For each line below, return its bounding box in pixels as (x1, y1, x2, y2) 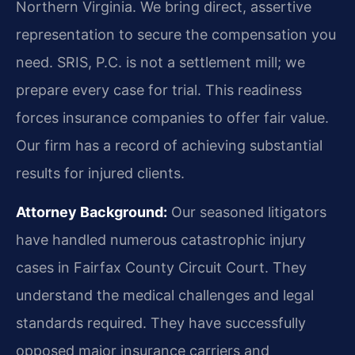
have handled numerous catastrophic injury (16, 231, 306, 248)
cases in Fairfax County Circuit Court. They (16, 258, 307, 276)
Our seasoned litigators (167, 203, 326, 220)
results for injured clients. (16, 164, 185, 181)
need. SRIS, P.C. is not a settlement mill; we (16, 53, 305, 71)
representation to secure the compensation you (16, 25, 336, 43)
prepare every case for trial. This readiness (16, 81, 302, 98)
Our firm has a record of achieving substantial (16, 136, 323, 154)
